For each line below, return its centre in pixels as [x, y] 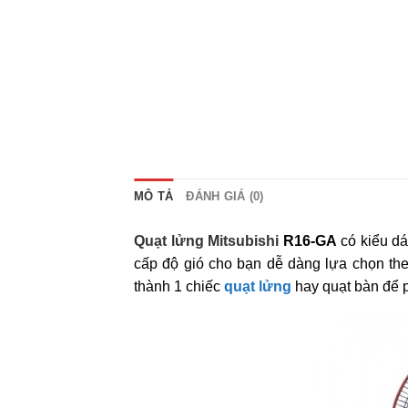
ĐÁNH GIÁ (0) [225, 196]
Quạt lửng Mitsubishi [207, 240]
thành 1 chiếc [179, 286]
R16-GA [308, 240]
